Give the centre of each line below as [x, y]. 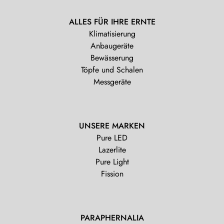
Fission [112, 174]
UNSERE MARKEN [112, 126]
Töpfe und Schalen [112, 70]
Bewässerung [112, 58]
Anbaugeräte [112, 46]
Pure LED [112, 138]
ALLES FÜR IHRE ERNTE [112, 22]
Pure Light [112, 162]
